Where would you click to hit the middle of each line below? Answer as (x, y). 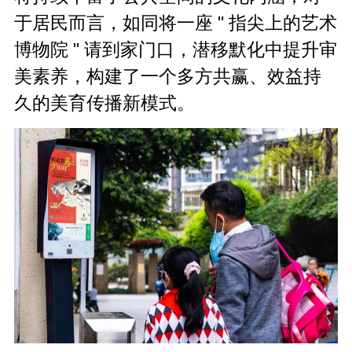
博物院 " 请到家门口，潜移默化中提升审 (176, 50)
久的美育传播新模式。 (105, 103)
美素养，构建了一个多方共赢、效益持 (168, 77)
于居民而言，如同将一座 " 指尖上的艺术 (176, 23)
